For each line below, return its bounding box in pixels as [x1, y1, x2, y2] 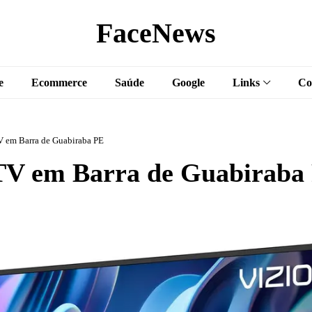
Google [172, 76, 205, 88]
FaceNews [96, 17, 216, 49]
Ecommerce [31, 76, 87, 88]
